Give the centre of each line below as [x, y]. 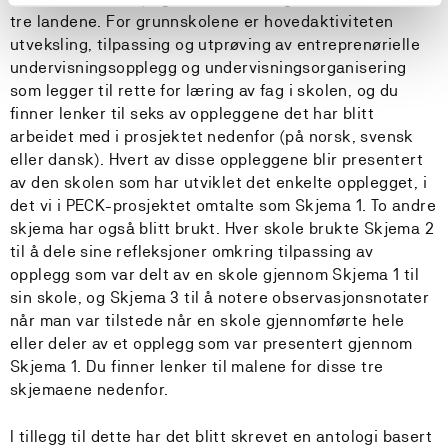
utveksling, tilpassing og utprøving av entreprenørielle [215, 45]
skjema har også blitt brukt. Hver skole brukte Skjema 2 [222, 229]
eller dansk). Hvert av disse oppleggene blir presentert [216, 160]
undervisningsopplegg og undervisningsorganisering [208, 68]
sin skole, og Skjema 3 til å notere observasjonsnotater [219, 298]
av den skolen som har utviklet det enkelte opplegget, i [218, 183]
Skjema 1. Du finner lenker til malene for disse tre [197, 367]
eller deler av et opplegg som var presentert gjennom [211, 344]
